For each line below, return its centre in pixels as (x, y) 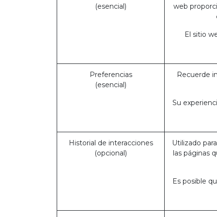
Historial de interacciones (111, 143)
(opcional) (111, 153)
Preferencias (111, 75)
